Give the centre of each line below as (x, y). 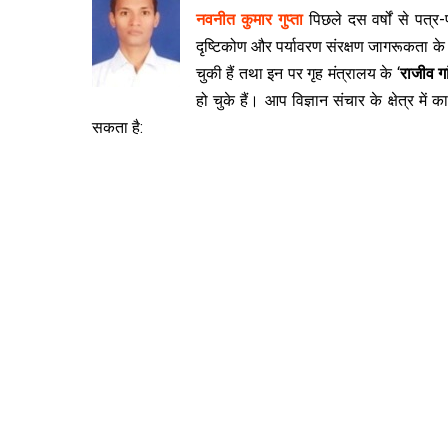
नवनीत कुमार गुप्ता (249, 19)
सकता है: (117, 127)
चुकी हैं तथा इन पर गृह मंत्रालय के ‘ (298, 73)
